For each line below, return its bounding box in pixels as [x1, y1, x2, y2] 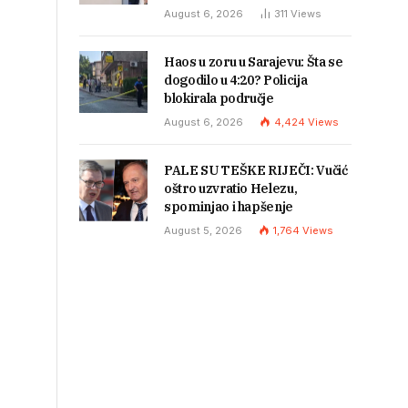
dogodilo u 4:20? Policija [164, 72, 308, 88]
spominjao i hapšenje [164, 199, 294, 215]
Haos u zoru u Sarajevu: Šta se [164, 54, 343, 70]
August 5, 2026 [164, 224, 242, 237]
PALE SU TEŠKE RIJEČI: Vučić [164, 162, 348, 178]
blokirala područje [164, 90, 274, 107]
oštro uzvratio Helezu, [164, 180, 298, 197]
